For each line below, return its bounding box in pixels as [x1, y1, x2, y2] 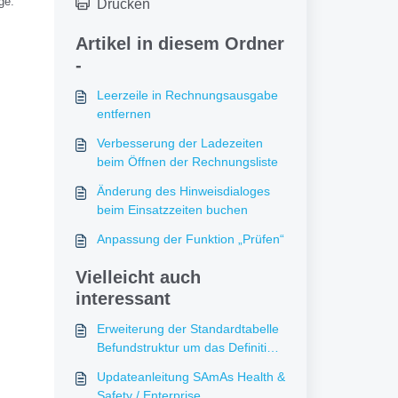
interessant [75, 289, 171, 308]
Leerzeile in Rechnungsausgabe [96, 88, 278, 102]
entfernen [96, 107, 151, 121]
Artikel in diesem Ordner [75, 34, 284, 53]
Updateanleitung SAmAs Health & [96, 370, 285, 384]
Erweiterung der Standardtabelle [96, 322, 279, 336]
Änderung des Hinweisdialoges [96, 184, 270, 198]
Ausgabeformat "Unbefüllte [96, 359, 248, 373]
